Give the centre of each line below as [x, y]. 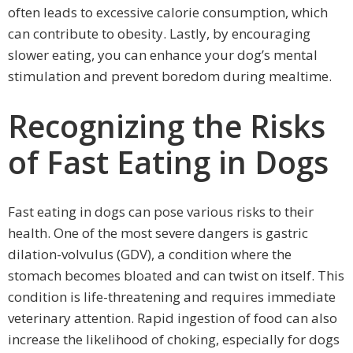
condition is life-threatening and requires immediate [172, 296]
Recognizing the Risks [167, 125]
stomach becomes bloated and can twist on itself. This [176, 275]
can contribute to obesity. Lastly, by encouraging [159, 34]
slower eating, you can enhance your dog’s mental [163, 55]
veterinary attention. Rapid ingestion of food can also [173, 318]
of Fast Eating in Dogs [168, 162]
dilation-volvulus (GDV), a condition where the [150, 254]
